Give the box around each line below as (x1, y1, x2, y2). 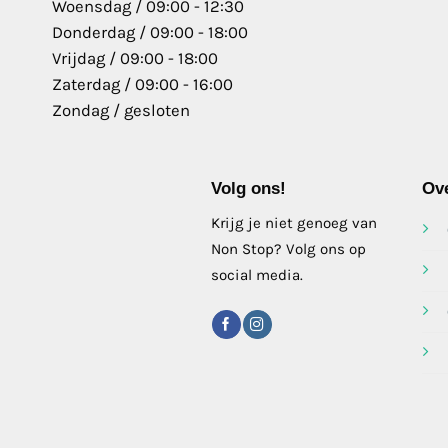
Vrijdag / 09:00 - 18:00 (52, 48, 218, 68)
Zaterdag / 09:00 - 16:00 (52, 74, 233, 94)
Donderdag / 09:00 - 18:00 (52, 22, 248, 42)
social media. (210, 266, 303, 285)
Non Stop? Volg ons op (210, 240, 366, 259)
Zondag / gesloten (52, 100, 190, 120)
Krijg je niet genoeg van (210, 214, 377, 233)
